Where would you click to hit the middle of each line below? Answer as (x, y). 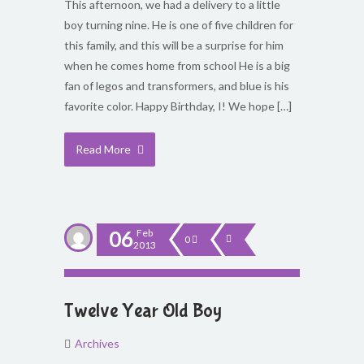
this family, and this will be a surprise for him (174, 45)
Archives (97, 343)
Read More (104, 149)
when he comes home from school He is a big (177, 65)
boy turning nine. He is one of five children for (179, 25)
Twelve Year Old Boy (143, 311)
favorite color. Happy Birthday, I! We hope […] (178, 106)
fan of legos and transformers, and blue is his (177, 86)
